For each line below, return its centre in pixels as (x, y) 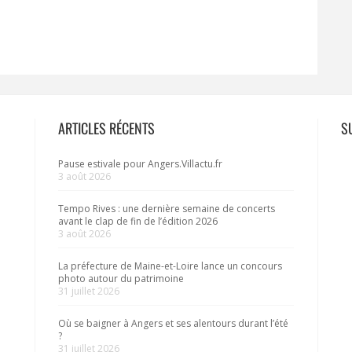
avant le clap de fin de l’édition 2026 (138, 221)
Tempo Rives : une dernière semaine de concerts (167, 208)
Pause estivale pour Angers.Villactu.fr (140, 163)
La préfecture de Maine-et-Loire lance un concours (170, 266)
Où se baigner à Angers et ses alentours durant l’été (173, 323)
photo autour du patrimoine (121, 278)
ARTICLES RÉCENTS (106, 128)
